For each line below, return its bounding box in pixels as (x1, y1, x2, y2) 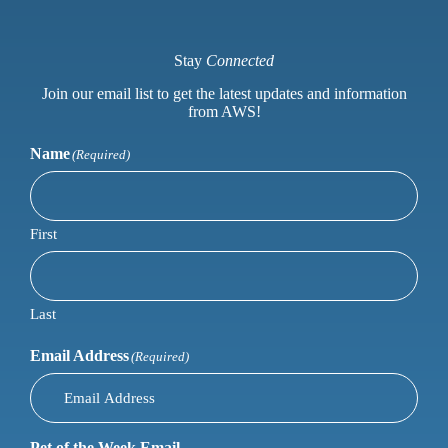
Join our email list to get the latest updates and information (41, 85, 407, 103)
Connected (206, 52, 274, 70)
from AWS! (187, 103, 261, 121)
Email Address (30, 347, 129, 365)
